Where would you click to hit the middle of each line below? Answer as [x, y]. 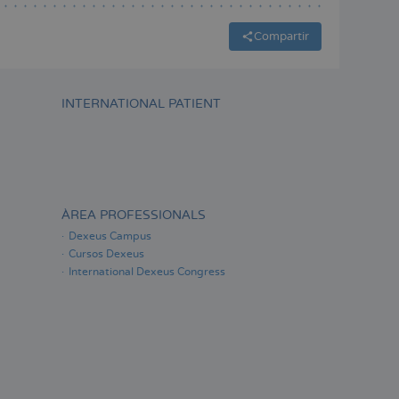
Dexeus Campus [110, 237]
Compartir [281, 36]
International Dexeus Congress [147, 273]
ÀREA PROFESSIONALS [133, 216]
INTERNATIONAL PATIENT [141, 104]
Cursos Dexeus [106, 255]
